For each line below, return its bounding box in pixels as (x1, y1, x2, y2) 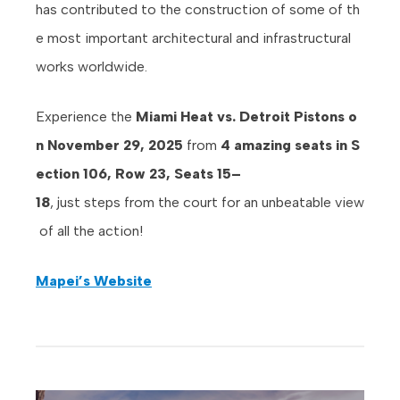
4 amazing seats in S (221, 137, 360, 154)
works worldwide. (36, 58, 151, 76)
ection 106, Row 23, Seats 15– (36, 165, 241, 183)
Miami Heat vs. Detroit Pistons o (136, 108, 357, 126)
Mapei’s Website (36, 272, 152, 290)
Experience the (36, 108, 136, 126)
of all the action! (36, 222, 146, 240)
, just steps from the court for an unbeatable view (50, 194, 364, 212)
